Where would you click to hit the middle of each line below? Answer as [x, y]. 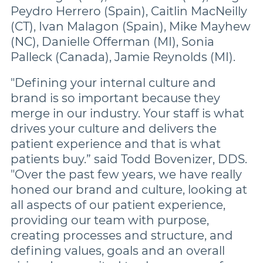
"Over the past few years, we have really [126, 174]
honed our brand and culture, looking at [129, 190]
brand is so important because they [115, 98]
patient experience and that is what [116, 144]
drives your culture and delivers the [114, 129]
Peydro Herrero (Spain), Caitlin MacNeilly [129, 11]
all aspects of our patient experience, [118, 205]
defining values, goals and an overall [118, 251]
